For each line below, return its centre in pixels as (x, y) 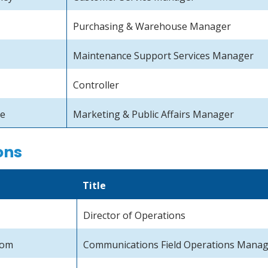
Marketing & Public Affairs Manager (154, 115)
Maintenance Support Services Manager (164, 56)
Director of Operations (135, 215)
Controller (96, 85)
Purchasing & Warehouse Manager (152, 27)
